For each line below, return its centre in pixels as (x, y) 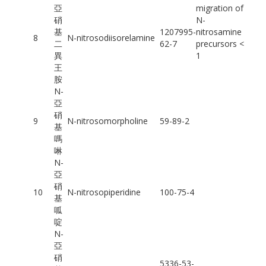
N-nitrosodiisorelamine (111, 38)
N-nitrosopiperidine (104, 192)
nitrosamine (218, 32)
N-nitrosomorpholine (107, 121)
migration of (219, 8)
